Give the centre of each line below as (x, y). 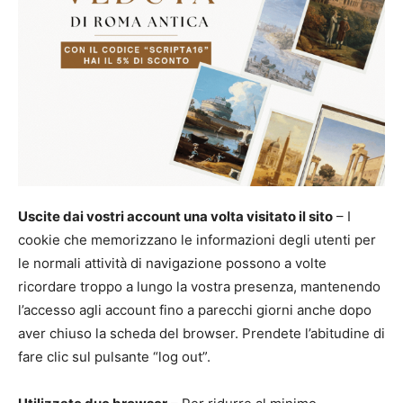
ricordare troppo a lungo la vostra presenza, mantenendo (199, 286)
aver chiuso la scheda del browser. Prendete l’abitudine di (201, 333)
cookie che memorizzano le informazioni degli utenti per (197, 239)
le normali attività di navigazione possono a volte (172, 263)
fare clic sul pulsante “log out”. (114, 356)
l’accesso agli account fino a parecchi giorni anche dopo (195, 309)
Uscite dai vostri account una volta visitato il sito (175, 216)
